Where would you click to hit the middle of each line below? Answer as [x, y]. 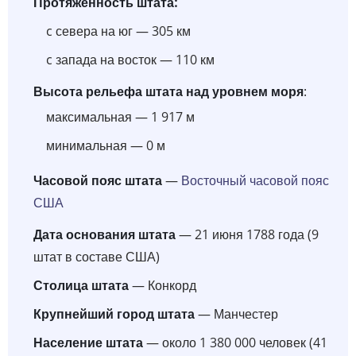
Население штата [88, 342]
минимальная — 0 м [106, 145]
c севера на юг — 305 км [118, 31]
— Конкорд [163, 285]
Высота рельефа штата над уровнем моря [168, 91]
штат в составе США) [97, 256]
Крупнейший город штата [114, 313]
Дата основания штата [104, 234]
